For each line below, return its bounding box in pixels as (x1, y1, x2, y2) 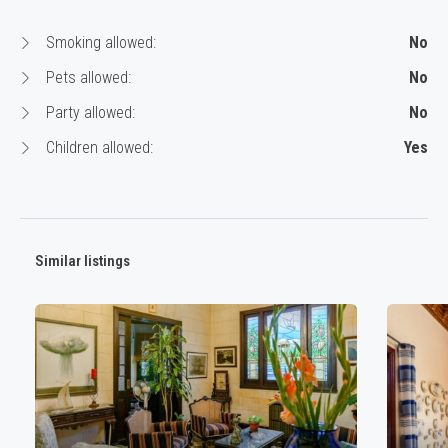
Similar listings (35, 252, 130, 271)
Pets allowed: (42, 68, 131, 88)
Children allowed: (42, 138, 153, 158)
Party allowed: (42, 103, 135, 123)
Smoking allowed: (42, 33, 156, 53)
